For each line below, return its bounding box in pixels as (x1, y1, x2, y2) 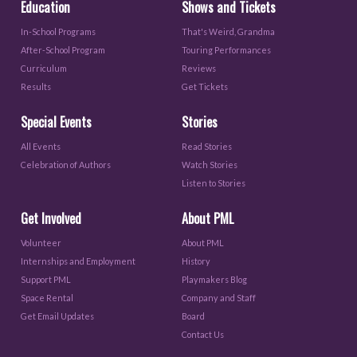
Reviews (182, 63, 217, 74)
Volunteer (21, 237, 62, 249)
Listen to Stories (182, 178, 246, 189)
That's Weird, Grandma (182, 26, 276, 37)
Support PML (21, 274, 72, 285)
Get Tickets (182, 81, 229, 92)
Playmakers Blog (182, 274, 248, 285)
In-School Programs (21, 26, 96, 37)
